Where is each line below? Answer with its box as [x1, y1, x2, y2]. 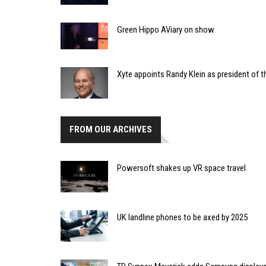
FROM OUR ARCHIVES [69, 123, 152, 135]
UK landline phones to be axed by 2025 [117, 211, 248, 223]
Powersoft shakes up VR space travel [117, 162, 246, 173]
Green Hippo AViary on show [117, 24, 214, 35]
